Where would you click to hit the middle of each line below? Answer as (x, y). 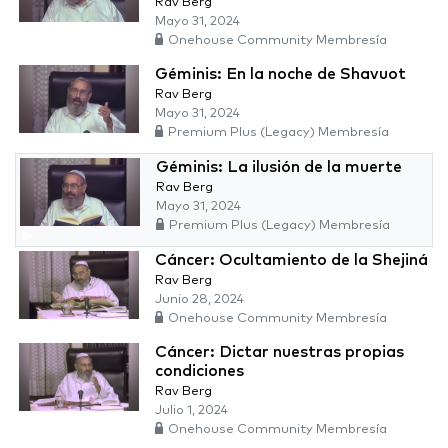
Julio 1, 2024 (191, 411)
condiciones (199, 371)
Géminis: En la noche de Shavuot (280, 74)
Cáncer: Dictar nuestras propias (279, 352)
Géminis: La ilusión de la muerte (279, 167)
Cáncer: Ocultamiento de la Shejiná (291, 260)
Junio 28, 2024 (199, 300)
